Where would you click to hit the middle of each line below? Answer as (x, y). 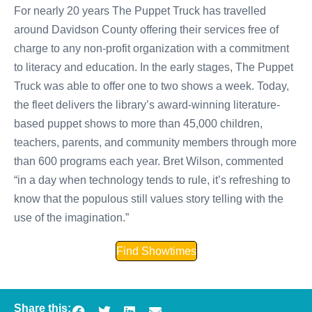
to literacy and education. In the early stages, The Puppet (154, 67)
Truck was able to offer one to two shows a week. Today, (151, 86)
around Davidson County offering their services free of (146, 30)
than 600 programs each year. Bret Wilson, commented (149, 161)
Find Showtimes (156, 251)
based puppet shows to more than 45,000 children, (138, 124)
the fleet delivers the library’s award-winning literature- (147, 105)
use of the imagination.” (74, 218)
